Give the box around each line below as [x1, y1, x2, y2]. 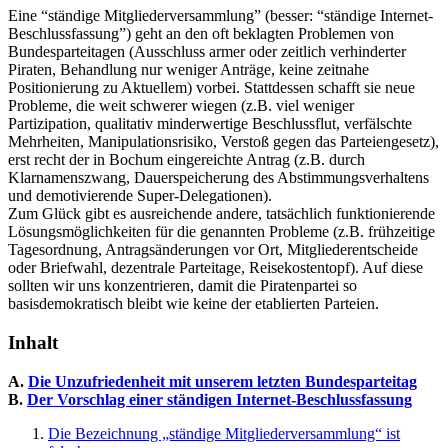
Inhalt [8, 331, 58, 353]
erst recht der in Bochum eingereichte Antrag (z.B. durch [8, 151, 365, 169]
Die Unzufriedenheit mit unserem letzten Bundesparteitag [28, 372, 417, 390]
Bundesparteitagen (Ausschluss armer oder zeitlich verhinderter [8, 43, 406, 61]
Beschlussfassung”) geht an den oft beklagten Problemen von [8, 25, 394, 43]
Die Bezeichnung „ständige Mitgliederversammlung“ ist [48, 424, 400, 442]
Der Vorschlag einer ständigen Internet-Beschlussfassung [27, 390, 412, 408]
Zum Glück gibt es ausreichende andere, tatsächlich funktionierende [8, 205, 435, 223]
